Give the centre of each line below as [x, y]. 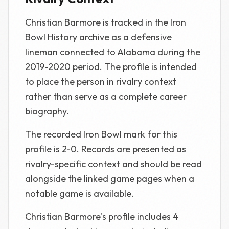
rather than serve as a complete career [106, 96]
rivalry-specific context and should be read [113, 164]
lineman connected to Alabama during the [113, 52]
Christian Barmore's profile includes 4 [102, 216]
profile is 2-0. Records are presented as [106, 149]
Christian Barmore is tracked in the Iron [106, 22]
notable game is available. [79, 193]
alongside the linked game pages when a [110, 179]
